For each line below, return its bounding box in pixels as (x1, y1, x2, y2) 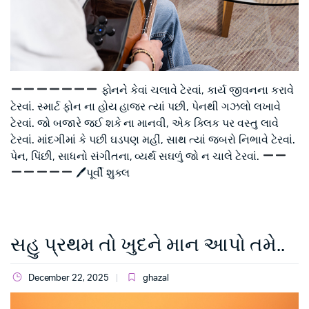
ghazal (142, 273, 169, 283)
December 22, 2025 (28, 273, 110, 283)
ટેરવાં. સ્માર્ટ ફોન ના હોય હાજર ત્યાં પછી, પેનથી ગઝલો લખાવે (10, 101, 281, 112)
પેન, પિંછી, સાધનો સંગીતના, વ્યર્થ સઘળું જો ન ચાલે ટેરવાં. (10, 150, 262, 162)
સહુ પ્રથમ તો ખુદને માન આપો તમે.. (10, 235, 285, 255)
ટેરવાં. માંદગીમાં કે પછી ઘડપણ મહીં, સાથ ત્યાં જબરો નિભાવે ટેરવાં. (10, 134, 295, 146)
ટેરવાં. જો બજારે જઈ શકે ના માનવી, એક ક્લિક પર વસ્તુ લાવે (10, 117, 279, 129)
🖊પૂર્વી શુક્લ (73, 167, 130, 179)
